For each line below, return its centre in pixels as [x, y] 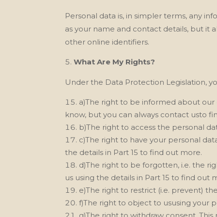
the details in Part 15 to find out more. [134, 152]
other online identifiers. [107, 42]
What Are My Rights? [115, 62]
